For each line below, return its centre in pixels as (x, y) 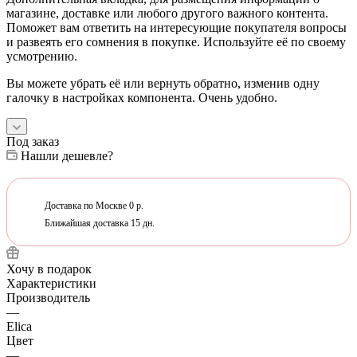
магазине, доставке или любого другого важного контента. (167, 13)
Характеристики (51, 283)
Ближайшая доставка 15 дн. (96, 223)
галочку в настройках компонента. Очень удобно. (142, 97)
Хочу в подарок (49, 269)
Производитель (48, 297)
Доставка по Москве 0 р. (90, 205)
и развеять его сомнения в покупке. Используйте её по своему (176, 41)
